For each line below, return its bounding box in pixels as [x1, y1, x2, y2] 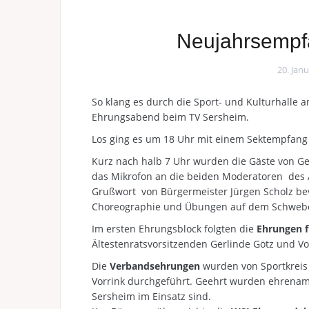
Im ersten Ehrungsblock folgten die [92, 222, 257, 235]
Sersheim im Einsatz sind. [92, 290, 211, 303]
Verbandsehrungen [110, 259, 200, 272]
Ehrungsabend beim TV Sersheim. [92, 110, 249, 123]
